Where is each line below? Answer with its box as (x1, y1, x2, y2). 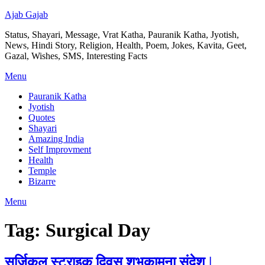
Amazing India (28, 134, 84, 144)
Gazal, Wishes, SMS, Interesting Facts (5, 51, 147, 61)
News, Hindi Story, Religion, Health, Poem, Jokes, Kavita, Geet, (5, 40, 247, 50)
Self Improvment (28, 144, 91, 154)
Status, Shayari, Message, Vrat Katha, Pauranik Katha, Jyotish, (5, 30, 239, 40)
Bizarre (28, 176, 56, 186)
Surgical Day (46, 219, 150, 241)
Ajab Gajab (5, 9, 48, 20)
